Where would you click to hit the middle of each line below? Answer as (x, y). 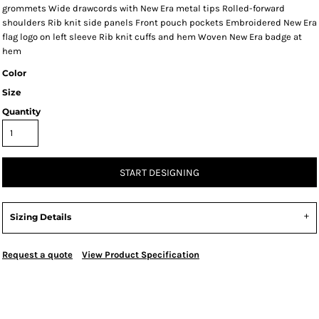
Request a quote (37, 255)
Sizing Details (41, 217)
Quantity (21, 111)
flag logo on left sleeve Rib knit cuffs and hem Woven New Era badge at (152, 37)
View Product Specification (141, 255)
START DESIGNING (159, 173)
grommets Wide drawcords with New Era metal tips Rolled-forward (143, 8)
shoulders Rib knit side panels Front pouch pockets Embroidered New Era (159, 22)
